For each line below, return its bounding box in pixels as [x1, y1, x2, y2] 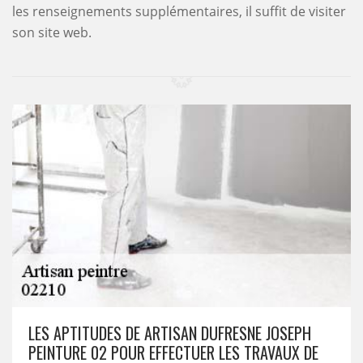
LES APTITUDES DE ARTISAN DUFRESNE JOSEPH [28, 321, 311, 345]
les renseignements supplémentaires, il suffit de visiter [12, 2, 346, 20]
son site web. [12, 23, 92, 41]
